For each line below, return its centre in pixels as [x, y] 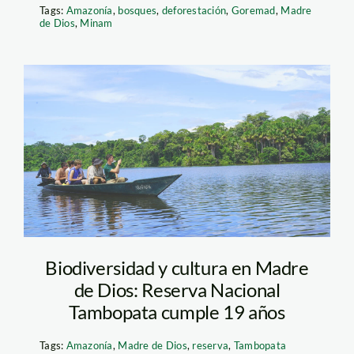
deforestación [194, 10]
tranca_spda [117, 217]
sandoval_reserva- [152, 152]
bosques [137, 10]
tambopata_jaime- [151, 184]
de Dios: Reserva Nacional [177, 290]
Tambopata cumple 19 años [177, 312]
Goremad [253, 10]
